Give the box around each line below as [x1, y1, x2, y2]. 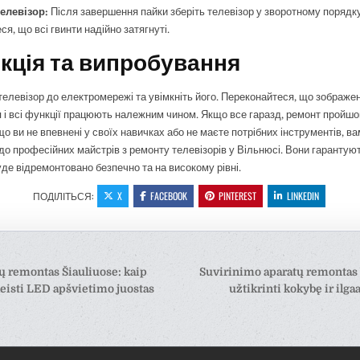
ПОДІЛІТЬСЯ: [33, 188, 96, 202]
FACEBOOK [150, 188, 188, 202]
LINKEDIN [287, 188, 320, 202]
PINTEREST [219, 188, 257, 202]
